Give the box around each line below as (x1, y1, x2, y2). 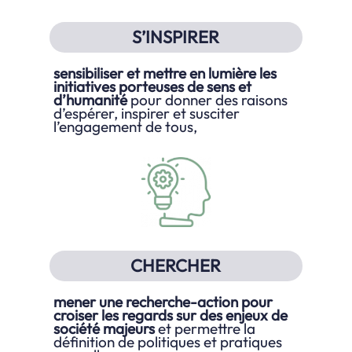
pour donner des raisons (127, 90, 288, 109)
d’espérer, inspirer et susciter (53, 103, 240, 123)
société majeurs (53, 319, 159, 339)
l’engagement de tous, (53, 116, 198, 136)
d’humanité (53, 90, 128, 109)
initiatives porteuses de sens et (53, 76, 252, 96)
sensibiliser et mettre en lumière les (53, 63, 277, 82)
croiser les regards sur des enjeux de (53, 306, 288, 325)
